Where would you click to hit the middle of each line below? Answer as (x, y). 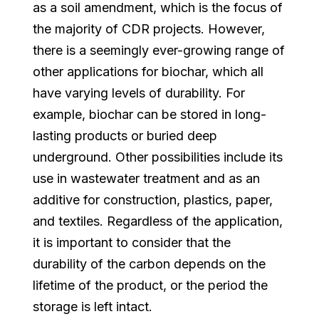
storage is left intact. (93, 306)
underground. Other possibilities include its (158, 157)
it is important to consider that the (132, 242)
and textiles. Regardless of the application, (158, 221)
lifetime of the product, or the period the (151, 285)
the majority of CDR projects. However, (149, 28)
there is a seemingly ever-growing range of (159, 50)
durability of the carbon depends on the (150, 263)
